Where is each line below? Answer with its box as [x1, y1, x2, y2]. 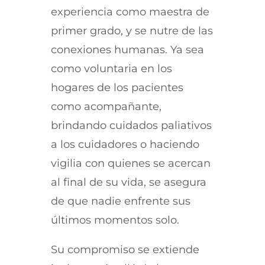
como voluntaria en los [50, 62, 172, 75]
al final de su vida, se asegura [50, 175, 206, 189]
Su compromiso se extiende [50, 243, 199, 256]
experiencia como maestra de [50, 5, 209, 18]
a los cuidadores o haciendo [50, 137, 199, 151]
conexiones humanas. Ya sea [50, 43, 204, 56]
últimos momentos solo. [50, 213, 179, 227]
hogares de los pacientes [50, 80, 183, 94]
